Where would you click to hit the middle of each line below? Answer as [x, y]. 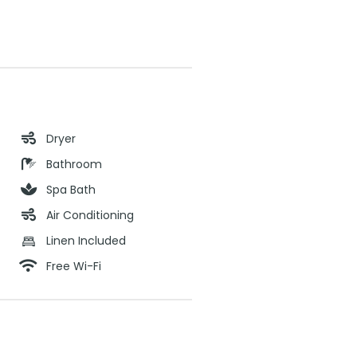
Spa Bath [71, 189]
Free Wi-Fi [74, 266]
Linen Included [86, 240]
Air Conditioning [90, 215]
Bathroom [74, 164]
